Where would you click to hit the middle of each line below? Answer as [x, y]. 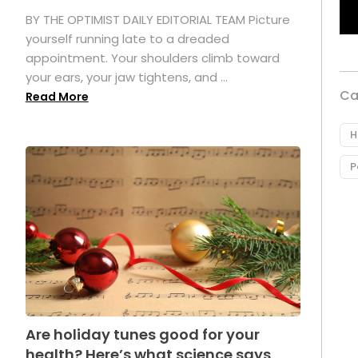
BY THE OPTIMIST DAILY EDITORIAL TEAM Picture [157, 19]
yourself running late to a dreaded [127, 38]
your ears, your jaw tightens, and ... [126, 77]
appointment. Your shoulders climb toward [152, 58]
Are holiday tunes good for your [142, 335]
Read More [57, 96]
